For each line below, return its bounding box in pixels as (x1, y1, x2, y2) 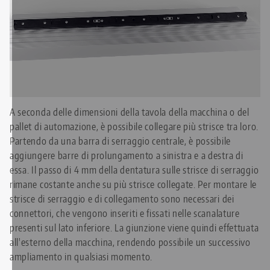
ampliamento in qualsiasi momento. (10, 250, 152, 263)
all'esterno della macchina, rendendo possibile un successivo (10, 236, 251, 248)
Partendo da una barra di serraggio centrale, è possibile (10, 134, 231, 147)
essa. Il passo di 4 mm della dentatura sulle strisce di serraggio (10, 163, 259, 176)
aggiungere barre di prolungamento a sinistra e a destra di (10, 149, 243, 162)
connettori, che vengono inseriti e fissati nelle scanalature (10, 207, 240, 219)
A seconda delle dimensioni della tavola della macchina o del (10, 105, 250, 118)
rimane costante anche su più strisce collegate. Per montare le (10, 178, 257, 190)
